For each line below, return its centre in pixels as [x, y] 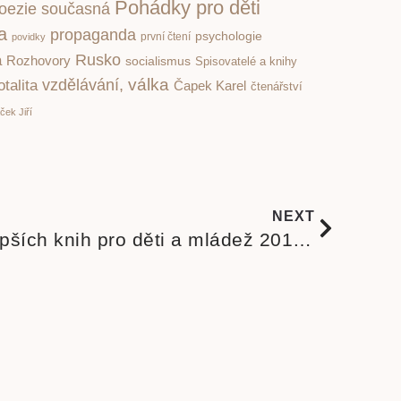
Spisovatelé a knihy [246, 62]
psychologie [229, 36]
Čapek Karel [210, 86]
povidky [29, 37]
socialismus [158, 61]
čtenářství [277, 87]
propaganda [93, 35]
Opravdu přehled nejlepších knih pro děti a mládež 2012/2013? [302, 240]
